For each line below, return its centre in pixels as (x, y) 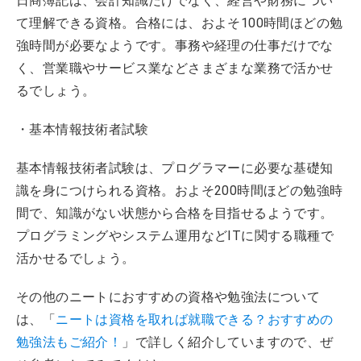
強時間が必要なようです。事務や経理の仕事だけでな (175, 46)
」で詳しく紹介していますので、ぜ (228, 342)
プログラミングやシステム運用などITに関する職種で (175, 236)
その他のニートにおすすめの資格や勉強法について (168, 297)
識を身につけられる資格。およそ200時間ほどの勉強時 (180, 191)
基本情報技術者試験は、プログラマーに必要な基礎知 (175, 168)
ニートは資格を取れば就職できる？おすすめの (195, 320)
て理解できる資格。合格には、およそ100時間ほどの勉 (180, 23)
